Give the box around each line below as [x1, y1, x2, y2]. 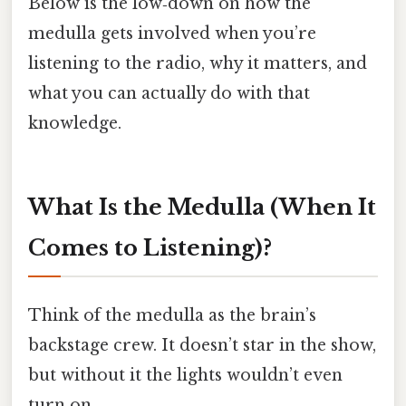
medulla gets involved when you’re [28, 24, 316, 44]
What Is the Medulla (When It [28, 194, 376, 221]
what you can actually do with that [28, 83, 310, 104]
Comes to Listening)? [28, 235, 272, 262]
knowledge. [28, 113, 121, 134]
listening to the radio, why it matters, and [28, 53, 367, 74]
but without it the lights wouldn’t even [28, 365, 343, 386]
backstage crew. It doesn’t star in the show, [28, 335, 376, 356]
